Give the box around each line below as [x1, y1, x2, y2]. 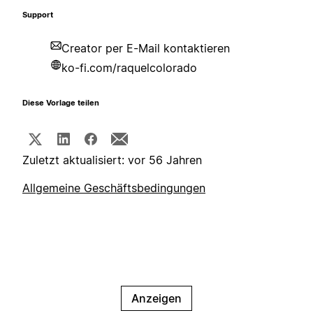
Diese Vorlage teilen [22, 99, 99, 108]
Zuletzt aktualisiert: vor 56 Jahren [22, 153, 202, 168]
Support [22, 10, 53, 20]
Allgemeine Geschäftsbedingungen [22, 181, 205, 196]
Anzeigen [131, 291, 182, 306]
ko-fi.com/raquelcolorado [61, 61, 197, 75]
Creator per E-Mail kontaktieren [61, 41, 230, 56]
